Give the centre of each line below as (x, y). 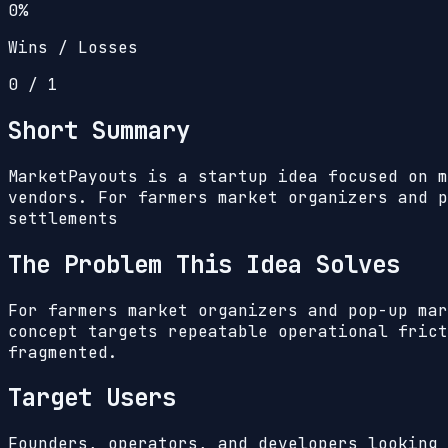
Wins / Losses (73, 47)
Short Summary (99, 130)
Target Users (92, 398)
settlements (63, 218)
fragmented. (63, 352)
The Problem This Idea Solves (204, 264)
